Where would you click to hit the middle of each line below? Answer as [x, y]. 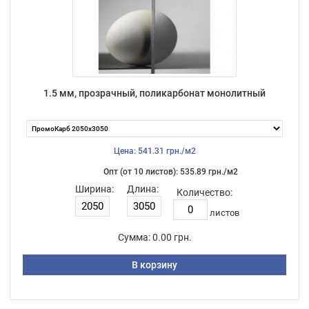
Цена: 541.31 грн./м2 [154, 151]
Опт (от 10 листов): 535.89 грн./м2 [170, 171]
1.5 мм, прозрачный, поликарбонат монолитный [154, 93]
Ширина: [94, 189]
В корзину [154, 265]
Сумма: [134, 237]
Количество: [204, 192]
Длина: [142, 189]
